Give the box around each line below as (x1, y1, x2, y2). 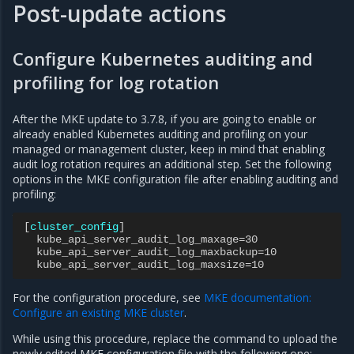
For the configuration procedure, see (13, 290, 204, 306)
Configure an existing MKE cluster (13, 305, 184, 321)
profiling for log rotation (13, 70, 219, 95)
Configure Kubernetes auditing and (13, 47, 313, 71)
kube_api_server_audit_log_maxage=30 (36, 233, 258, 247)
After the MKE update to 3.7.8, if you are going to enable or (13, 111, 316, 127)
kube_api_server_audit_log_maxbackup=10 (36, 246, 277, 259)
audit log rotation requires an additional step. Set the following (13, 156, 331, 172)
